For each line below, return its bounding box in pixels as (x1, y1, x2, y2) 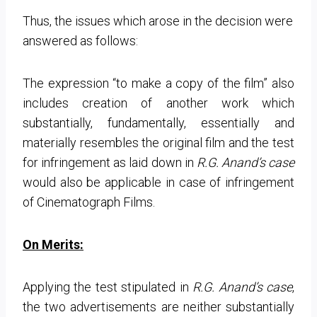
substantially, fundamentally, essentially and (23, 115, 294, 130)
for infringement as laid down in (23, 154, 197, 170)
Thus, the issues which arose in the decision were (23, 13, 293, 28)
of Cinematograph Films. (23, 194, 155, 209)
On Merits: (23, 236, 83, 252)
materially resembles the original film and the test (23, 134, 294, 150)
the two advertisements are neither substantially (23, 299, 294, 314)
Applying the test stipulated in (23, 279, 193, 294)
